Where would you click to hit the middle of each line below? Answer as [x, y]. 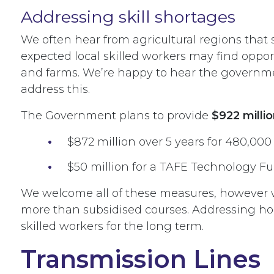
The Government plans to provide [116, 116]
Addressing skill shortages [128, 17]
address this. [57, 90]
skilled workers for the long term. [112, 226]
